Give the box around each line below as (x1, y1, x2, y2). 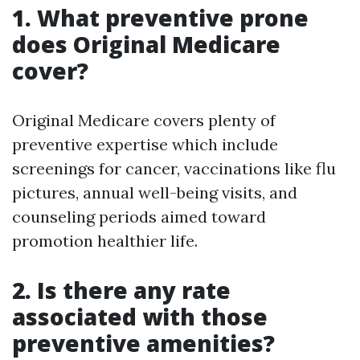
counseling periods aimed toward (12, 207, 266, 227)
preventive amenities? (12, 328, 275, 358)
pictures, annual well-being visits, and (12, 182, 297, 202)
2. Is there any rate (12, 275, 231, 305)
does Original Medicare (12, 29, 280, 59)
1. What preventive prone (12, 2, 309, 33)
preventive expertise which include (12, 134, 278, 154)
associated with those (12, 301, 268, 332)
